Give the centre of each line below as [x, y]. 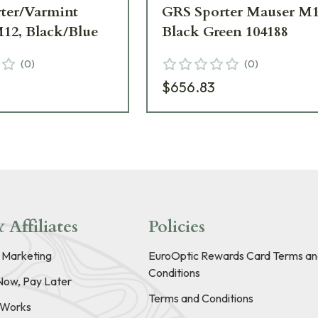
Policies [176, 227]
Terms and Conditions [201, 298]
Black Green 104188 [225, 32]
